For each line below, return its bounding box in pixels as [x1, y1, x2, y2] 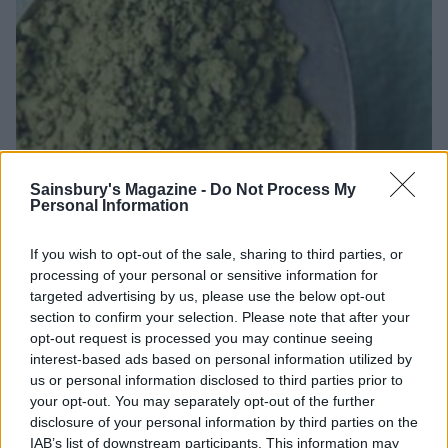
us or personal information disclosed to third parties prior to [30, 371, 403, 388]
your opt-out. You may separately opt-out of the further [30, 392, 375, 409]
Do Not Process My [210, 180, 356, 198]
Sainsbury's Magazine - [30, 180, 210, 198]
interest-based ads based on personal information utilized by [30, 350, 412, 367]
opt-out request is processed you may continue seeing [30, 329, 373, 346]
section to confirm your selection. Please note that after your [30, 308, 410, 325]
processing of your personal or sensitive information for [30, 266, 378, 283]
